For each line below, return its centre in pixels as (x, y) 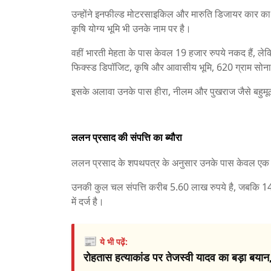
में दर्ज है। (88, 201)
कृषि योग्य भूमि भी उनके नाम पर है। (131, 28)
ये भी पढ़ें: (114, 242)
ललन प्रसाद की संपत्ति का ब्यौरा (127, 137)
